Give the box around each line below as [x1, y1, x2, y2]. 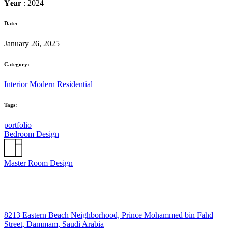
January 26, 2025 [4, 39, 60, 48]
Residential [57, 79, 93, 89]
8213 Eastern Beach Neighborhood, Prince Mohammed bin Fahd [4, 211, 213, 220]
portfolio [4, 120, 32, 129]
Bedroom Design [4, 129, 59, 138]
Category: [4, 61, 30, 67]
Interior [4, 79, 27, 89]
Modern [30, 79, 55, 89]
